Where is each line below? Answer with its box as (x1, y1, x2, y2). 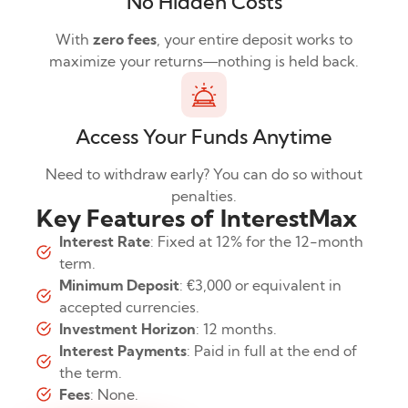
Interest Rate (59, 232, 150, 251)
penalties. (171, 187, 237, 206)
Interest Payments (59, 342, 187, 361)
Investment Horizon (59, 320, 196, 339)
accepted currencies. (59, 298, 199, 317)
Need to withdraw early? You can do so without (46, 165, 362, 184)
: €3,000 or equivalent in (179, 276, 342, 295)
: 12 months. (196, 320, 277, 339)
